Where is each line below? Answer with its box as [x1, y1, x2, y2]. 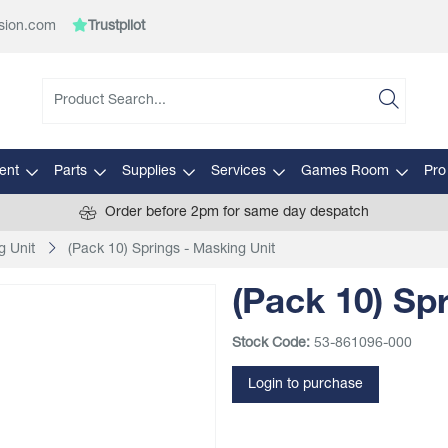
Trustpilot [88, 19, 145, 34]
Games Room [300, 164, 389, 179]
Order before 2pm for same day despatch [105, 205, 369, 220]
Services [210, 164, 266, 179]
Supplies [121, 164, 176, 179]
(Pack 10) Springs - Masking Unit [68, 242, 275, 257]
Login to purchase [248, 377, 363, 392]
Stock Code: [232, 336, 310, 351]
